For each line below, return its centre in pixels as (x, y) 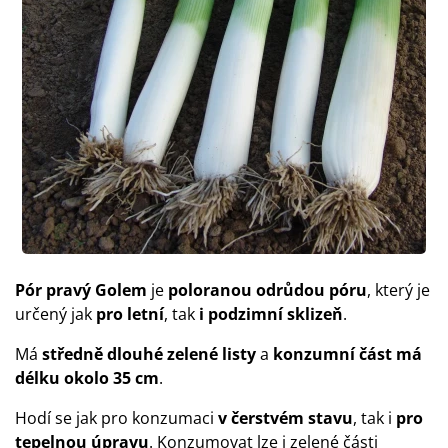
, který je (398, 290)
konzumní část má (347, 354)
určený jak (55, 314)
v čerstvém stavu (285, 418)
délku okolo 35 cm (87, 378)
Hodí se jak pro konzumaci (116, 418)
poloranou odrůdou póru (267, 290)
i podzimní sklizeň (269, 314)
